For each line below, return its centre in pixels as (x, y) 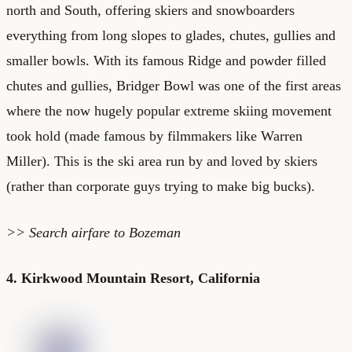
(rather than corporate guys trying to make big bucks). (161, 186)
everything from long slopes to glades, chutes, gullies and (171, 35)
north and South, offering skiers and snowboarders (150, 10)
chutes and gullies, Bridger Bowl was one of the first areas (174, 85)
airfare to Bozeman (126, 232)
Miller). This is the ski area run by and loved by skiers (162, 161)
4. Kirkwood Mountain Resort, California (133, 278)
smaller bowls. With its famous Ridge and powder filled (166, 60)
